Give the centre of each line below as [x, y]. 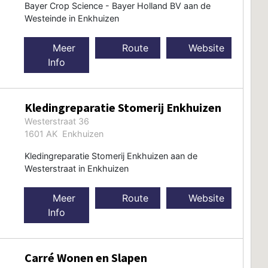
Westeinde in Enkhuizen [71, 18]
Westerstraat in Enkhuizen [76, 168]
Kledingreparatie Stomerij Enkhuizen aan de [111, 156]
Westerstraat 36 [57, 121]
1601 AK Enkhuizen [64, 133]
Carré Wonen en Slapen [86, 257]
